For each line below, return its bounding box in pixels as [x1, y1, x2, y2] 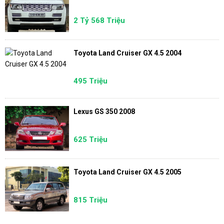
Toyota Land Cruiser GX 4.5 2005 [73, 167, 181, 176]
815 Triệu [73, 195, 107, 205]
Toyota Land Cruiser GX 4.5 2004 [73, 48, 181, 57]
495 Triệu [73, 76, 107, 86]
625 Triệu [73, 135, 107, 144]
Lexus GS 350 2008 [73, 107, 135, 115]
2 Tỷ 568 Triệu [73, 16, 125, 25]
